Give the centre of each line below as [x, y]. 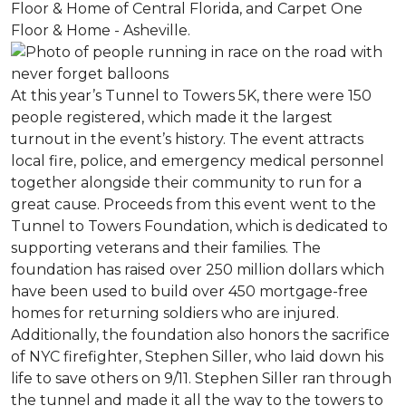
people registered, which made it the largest [172, 117]
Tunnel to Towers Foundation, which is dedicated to [199, 226]
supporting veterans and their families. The [166, 248]
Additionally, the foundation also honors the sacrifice [200, 335]
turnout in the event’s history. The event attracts [187, 139]
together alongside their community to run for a [186, 183]
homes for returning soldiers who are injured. [175, 313]
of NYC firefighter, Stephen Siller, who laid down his [197, 357]
